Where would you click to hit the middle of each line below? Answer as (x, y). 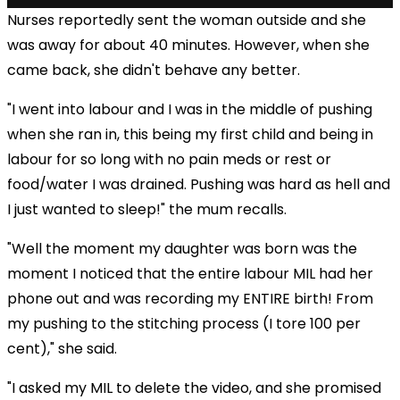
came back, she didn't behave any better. (154, 70)
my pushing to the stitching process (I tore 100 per (184, 323)
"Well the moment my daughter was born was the (182, 248)
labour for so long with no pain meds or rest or (169, 159)
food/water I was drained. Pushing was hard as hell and (199, 184)
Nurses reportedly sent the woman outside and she (187, 20)
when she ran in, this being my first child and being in (190, 134)
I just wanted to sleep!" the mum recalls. (147, 209)
